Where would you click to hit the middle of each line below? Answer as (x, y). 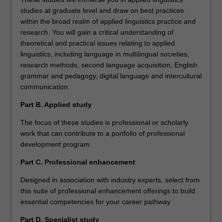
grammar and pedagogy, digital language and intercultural (111, 76)
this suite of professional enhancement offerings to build (108, 191)
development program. (56, 144)
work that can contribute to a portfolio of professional (103, 133)
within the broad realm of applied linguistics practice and (108, 21)
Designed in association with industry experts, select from (110, 180)
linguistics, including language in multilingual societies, (105, 54)
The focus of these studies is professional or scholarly (104, 122)
